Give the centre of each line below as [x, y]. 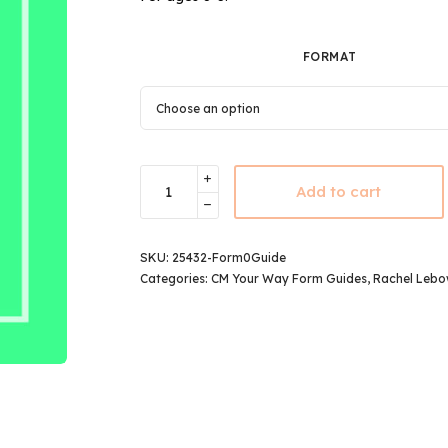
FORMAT [329, 56]
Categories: [175, 278]
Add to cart [339, 191]
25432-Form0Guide [228, 257]
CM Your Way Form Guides [288, 278]
